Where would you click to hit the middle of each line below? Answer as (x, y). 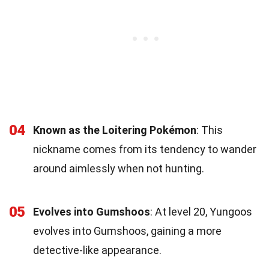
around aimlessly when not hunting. (119, 168)
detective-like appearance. (97, 250)
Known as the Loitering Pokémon (115, 130)
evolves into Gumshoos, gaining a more (127, 231)
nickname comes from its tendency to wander (145, 149)
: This (210, 130)
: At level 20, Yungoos (201, 211)
